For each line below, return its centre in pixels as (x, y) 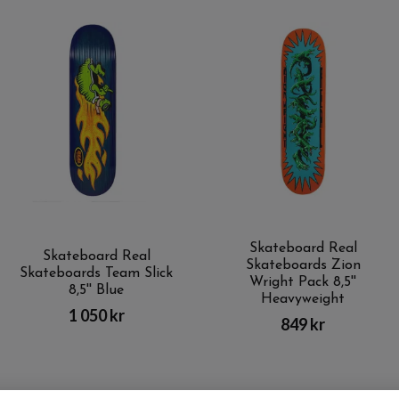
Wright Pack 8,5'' (303, 282)
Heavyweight (303, 299)
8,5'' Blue (96, 291)
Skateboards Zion (303, 265)
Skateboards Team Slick (96, 274)
